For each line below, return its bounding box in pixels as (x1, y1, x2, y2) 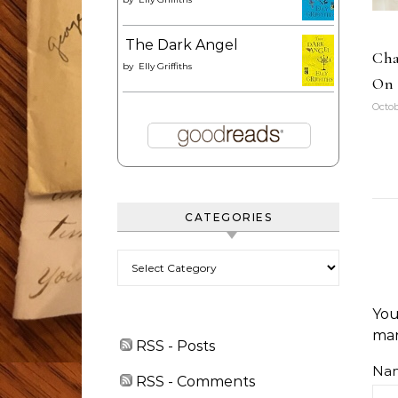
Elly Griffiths (139, 60, 192, 72)
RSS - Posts (132, 338, 215, 354)
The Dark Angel (125, 36, 238, 53)
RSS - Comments (132, 373, 255, 390)
